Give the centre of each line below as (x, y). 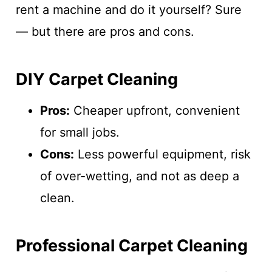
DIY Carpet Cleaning (97, 79)
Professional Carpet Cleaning (131, 245)
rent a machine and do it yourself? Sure (128, 10)
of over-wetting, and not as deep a (139, 176)
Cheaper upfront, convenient (155, 111)
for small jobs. (80, 133)
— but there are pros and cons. (105, 32)
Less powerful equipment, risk (162, 155)
